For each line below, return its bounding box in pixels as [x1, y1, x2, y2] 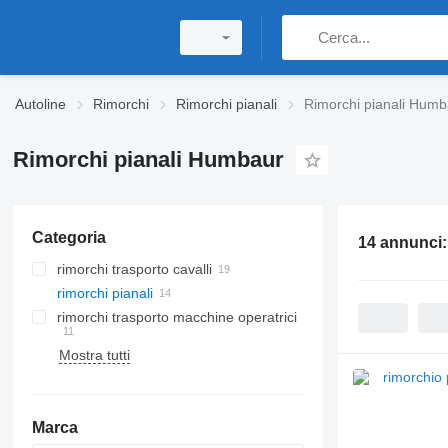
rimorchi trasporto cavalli [56, 261, 212, 277]
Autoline [15, 96, 66, 112]
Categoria [31, 229, 106, 246]
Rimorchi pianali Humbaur [12, 147, 284, 172]
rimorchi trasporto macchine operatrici [56, 309, 297, 325]
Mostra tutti [58, 347, 130, 363]
